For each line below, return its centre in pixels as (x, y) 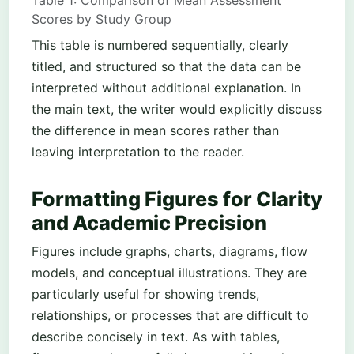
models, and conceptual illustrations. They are (169, 272)
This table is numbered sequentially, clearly (160, 45)
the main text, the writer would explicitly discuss (177, 109)
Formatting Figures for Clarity (177, 199)
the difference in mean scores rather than (155, 131)
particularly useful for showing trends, (145, 294)
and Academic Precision (149, 222)
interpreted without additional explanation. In (166, 88)
